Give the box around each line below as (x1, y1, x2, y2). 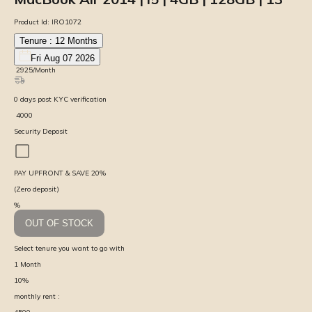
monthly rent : (14, 291, 60, 301)
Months (68, 35, 97, 46)
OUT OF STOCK (25, 217, 93, 228)
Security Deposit (14, 126, 68, 136)
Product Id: (14, 17, 49, 26)
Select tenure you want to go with (14, 243, 125, 253)
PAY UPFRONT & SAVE (14, 168, 91, 178)
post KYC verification (36, 94, 107, 104)
